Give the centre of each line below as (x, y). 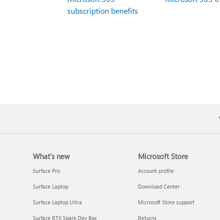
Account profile (156, 171)
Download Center (159, 187)
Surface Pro (47, 171)
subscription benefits (102, 10)
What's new (52, 156)
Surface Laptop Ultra (58, 202)
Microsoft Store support (166, 202)
